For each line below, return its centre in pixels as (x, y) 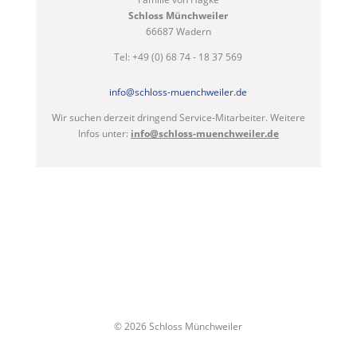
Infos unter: (104, 133)
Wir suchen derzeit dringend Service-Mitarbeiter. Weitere (178, 118)
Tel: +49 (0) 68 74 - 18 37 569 (178, 57)
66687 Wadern (178, 31)
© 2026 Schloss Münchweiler (178, 326)
